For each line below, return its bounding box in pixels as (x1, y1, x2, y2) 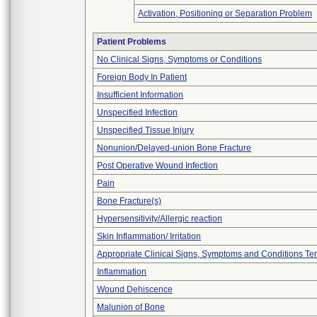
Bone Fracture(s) (97, 196, 161, 206)
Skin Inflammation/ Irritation (97, 231, 201, 241)
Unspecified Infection (97, 108, 178, 117)
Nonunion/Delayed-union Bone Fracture (97, 143, 251, 153)
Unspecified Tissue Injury (97, 125, 194, 135)
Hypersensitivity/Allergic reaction (97, 214, 222, 224)
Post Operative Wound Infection (97, 161, 218, 171)
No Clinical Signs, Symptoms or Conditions (97, 54, 262, 64)
